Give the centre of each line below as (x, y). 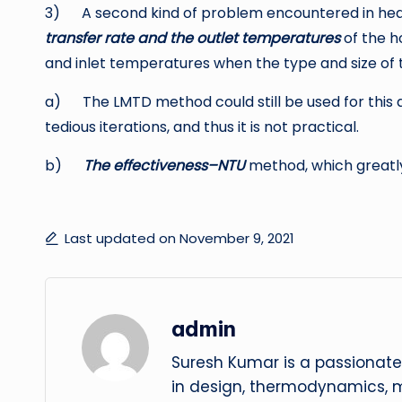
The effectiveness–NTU (164, 166)
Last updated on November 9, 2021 (179, 238)
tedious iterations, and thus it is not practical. (202, 127)
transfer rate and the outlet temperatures (192, 38)
